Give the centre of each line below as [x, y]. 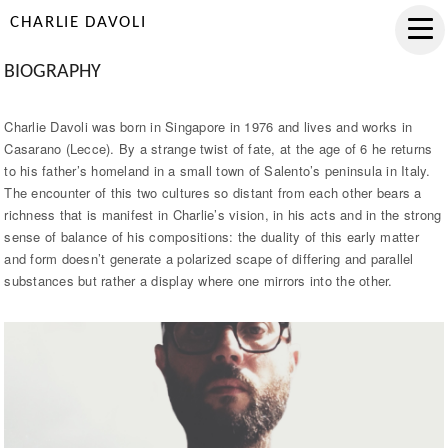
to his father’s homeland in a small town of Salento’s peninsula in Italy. [217, 170]
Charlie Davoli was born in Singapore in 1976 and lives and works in [208, 126]
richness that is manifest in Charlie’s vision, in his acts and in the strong [223, 214]
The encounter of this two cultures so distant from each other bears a [213, 192]
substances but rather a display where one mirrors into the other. [198, 280]
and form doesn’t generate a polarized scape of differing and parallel [209, 258]
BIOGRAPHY [53, 72]
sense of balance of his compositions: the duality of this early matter [211, 236]
